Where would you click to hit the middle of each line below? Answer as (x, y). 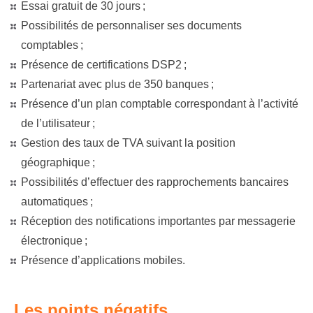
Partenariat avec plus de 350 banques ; (117, 84)
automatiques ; (57, 202)
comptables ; (52, 45)
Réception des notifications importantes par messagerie (158, 221)
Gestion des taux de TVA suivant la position (128, 143)
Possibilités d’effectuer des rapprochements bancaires (155, 182)
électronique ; (54, 241)
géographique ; (58, 162)
